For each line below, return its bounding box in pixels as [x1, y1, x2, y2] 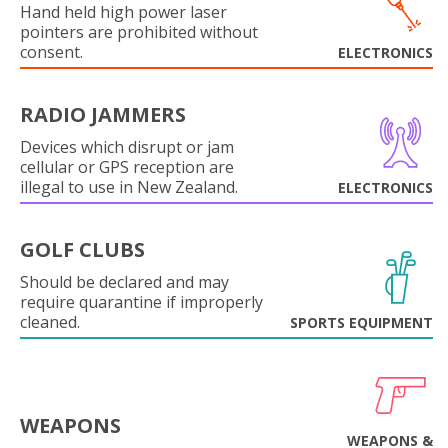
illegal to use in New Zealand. [20, 175, 238, 198]
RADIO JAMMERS [20, 100, 186, 128]
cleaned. [20, 310, 80, 333]
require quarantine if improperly [20, 290, 263, 313]
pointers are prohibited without [20, 20, 258, 43]
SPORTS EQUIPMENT [290, 312, 433, 332]
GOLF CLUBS [20, 235, 145, 263]
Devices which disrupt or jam [20, 135, 234, 158]
